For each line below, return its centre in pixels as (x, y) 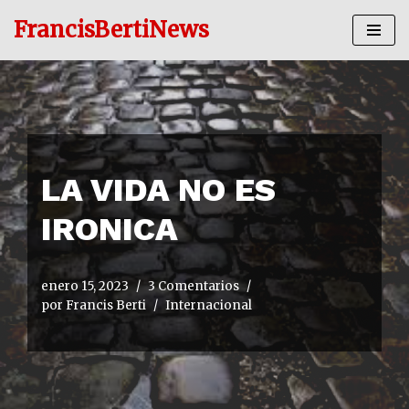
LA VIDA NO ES (158, 190)
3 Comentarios (194, 286)
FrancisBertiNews (111, 30)
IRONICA (110, 229)
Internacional (209, 305)
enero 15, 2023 (85, 286)
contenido (48, 93)
